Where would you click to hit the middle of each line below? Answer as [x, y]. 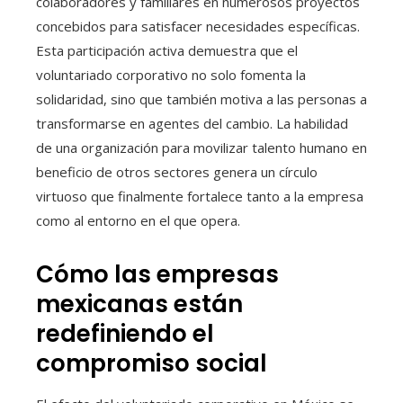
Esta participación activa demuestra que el [167, 51]
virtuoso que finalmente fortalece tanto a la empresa [200, 197]
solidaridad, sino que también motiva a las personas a [201, 99]
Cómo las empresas [157, 275]
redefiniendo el [125, 334]
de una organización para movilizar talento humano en [201, 148]
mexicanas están [139, 304]
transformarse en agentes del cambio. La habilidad [192, 124]
